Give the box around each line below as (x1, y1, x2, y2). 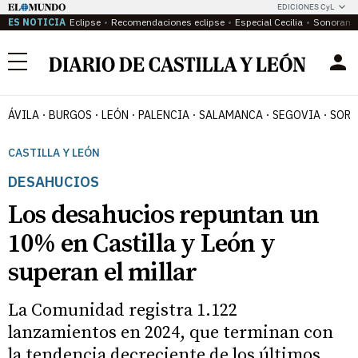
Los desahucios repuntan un (8, 200, 320, 232)
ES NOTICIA (8, 16, 66, 28)
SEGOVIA (272, 108, 320, 122)
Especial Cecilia (235, 16, 303, 28)
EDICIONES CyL (277, 2, 334, 11)
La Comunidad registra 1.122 (8, 300, 237, 321)
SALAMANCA (199, 108, 263, 122)
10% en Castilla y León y (8, 229, 275, 261)
